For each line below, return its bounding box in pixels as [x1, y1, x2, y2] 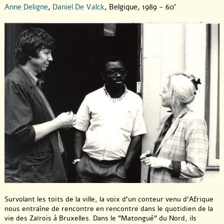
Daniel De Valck [52, 2, 104, 12]
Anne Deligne [4, 2, 48, 12]
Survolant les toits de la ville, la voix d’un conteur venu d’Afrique [4, 194, 213, 204]
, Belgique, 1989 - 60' [104, 2, 176, 12]
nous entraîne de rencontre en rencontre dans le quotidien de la [4, 204, 213, 214]
